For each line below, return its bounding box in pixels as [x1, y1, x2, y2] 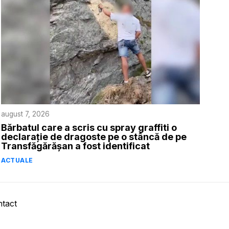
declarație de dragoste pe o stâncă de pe [1, 131, 187, 143]
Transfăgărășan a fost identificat [1, 141, 150, 152]
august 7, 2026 [1, 110, 50, 119]
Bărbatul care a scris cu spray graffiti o [1, 122, 177, 133]
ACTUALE [1, 156, 33, 165]
